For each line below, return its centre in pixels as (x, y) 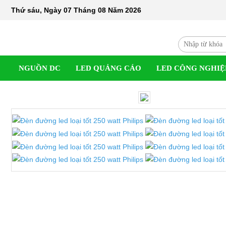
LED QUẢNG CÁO (108, 68)
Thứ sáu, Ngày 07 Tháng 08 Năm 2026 (76, 10)
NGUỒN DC (40, 68)
